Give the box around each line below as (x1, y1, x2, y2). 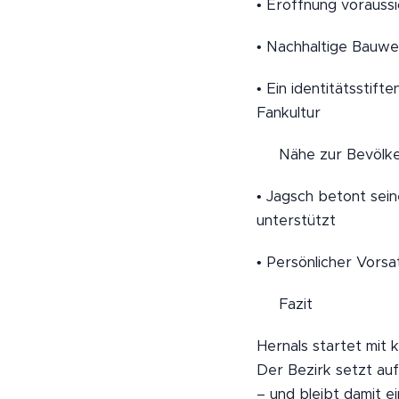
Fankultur (256, 102, 321, 122)
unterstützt (256, 210, 336, 230)
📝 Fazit (256, 294, 313, 313)
